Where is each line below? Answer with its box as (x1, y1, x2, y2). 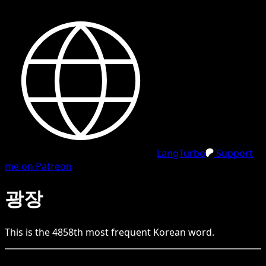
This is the (5, 225, 52, 239)
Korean (153, 225, 186, 239)
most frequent (83, 225, 153, 239)
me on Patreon (5, 160, 72, 173)
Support (214, 147, 253, 160)
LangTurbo (157, 147, 205, 160)
